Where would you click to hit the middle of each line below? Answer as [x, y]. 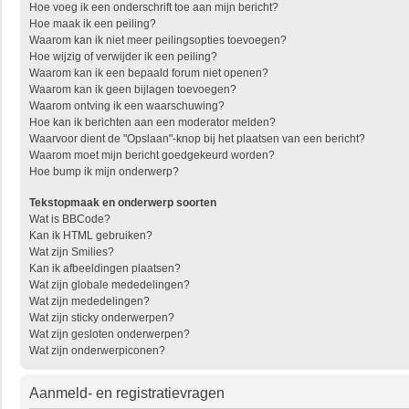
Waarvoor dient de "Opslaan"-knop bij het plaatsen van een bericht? [197, 139]
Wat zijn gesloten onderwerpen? [110, 334]
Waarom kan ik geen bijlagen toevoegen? [133, 89]
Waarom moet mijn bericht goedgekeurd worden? [152, 155]
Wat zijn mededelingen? [89, 301]
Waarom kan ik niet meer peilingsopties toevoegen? [158, 40]
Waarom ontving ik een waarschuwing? [127, 106]
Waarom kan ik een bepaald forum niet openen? [149, 73]
